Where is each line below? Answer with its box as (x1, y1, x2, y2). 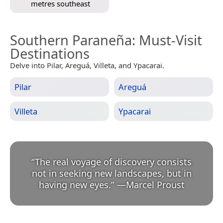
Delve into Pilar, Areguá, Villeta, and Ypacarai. (10, 60, 164, 70)
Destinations (10, 44, 90, 63)
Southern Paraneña (10, 30, 132, 49)
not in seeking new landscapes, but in (31, 167, 192, 179)
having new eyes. (38, 178, 111, 191)
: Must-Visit (132, 30, 202, 49)
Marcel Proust (125, 178, 185, 191)
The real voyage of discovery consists (35, 155, 192, 168)
